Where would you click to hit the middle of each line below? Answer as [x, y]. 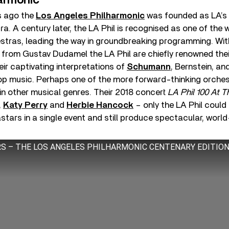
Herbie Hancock [100, 105]
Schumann [149, 67]
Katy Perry [25, 105]
